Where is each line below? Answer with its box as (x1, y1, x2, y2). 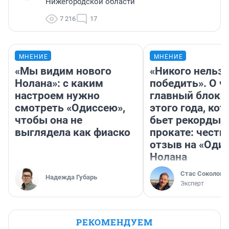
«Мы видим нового (15, 65, 111, 78)
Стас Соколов (180, 170, 223, 178)
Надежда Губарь (45, 173, 97, 181)
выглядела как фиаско (15, 126, 130, 139)
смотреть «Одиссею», (15, 102, 125, 114)
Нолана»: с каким (15, 77, 103, 90)
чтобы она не (15, 114, 82, 127)
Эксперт (180, 180, 204, 188)
